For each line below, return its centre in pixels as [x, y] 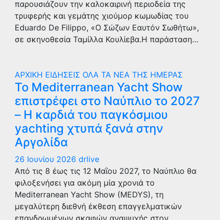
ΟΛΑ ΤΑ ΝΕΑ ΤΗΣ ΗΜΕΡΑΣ [133, 75]
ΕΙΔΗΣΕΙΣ [64, 75]
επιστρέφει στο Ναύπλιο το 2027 [107, 101]
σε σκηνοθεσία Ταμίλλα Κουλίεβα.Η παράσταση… [107, 39]
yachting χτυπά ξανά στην [89, 128]
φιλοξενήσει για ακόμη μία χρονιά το [85, 183]
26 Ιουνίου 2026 [47, 159]
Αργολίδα [41, 142]
